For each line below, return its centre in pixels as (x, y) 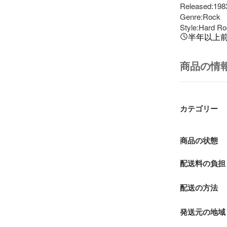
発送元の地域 (202, 212)
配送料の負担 (202, 164)
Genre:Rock (200, 16)
